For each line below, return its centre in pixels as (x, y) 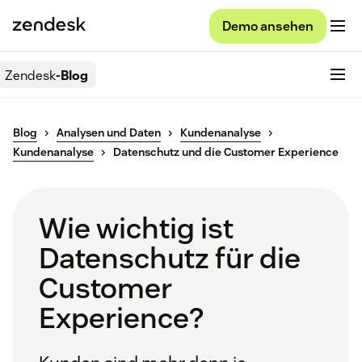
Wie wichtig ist (136, 228)
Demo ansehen (268, 26)
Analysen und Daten (109, 133)
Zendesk (30, 75)
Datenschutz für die (170, 258)
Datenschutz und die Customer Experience (226, 152)
